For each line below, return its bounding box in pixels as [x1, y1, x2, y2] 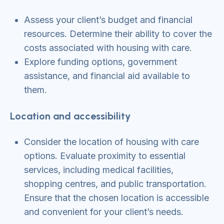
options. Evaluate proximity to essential [24, 150, 185, 161]
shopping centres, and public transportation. [24, 178, 206, 189]
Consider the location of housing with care [24, 136, 199, 147]
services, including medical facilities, [24, 164, 173, 175]
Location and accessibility [10, 110, 130, 122]
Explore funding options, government [24, 56, 177, 67]
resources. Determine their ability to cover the [24, 28, 212, 39]
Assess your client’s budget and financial [24, 14, 192, 25]
